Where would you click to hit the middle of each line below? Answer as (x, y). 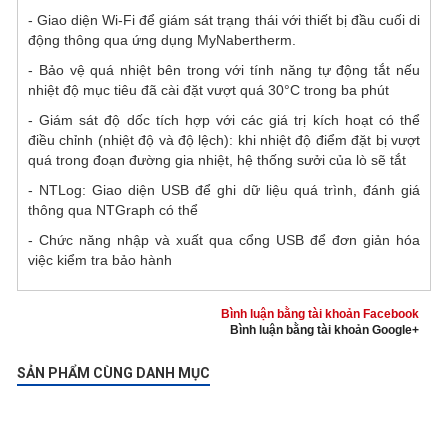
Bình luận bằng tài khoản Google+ (324, 329)
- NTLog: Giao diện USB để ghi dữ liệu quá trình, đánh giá (224, 189)
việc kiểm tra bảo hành (102, 259)
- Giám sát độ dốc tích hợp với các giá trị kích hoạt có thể (224, 119)
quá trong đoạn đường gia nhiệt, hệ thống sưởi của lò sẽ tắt (217, 159)
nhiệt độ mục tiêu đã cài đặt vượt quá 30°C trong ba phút (208, 89)
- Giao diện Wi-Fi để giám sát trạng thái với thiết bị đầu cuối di (224, 19)
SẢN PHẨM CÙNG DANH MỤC (113, 372)
